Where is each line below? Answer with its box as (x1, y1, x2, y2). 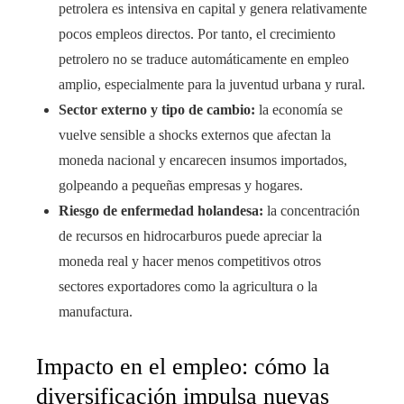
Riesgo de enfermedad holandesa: (59, 203, 263, 219)
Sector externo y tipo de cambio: (59, 102, 255, 118)
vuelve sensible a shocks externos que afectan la (59, 127, 331, 143)
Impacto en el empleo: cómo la (36, 353, 330, 381)
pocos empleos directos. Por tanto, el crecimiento (59, 26, 335, 42)
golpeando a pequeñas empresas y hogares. (59, 178, 303, 194)
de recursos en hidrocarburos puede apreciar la (59, 228, 322, 244)
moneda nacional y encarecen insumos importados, (59, 152, 347, 169)
